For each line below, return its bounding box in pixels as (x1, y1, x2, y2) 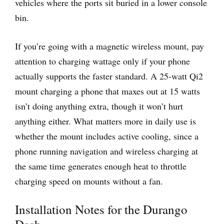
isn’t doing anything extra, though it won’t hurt (15, 99, 183, 112)
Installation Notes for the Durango (15, 200, 187, 217)
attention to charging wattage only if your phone (15, 54, 190, 67)
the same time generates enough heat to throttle (15, 159, 186, 172)
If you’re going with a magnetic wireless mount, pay (15, 39, 204, 52)
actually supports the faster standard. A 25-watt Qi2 (15, 69, 203, 82)
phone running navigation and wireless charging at (15, 144, 198, 157)
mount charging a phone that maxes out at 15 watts (15, 84, 200, 97)
